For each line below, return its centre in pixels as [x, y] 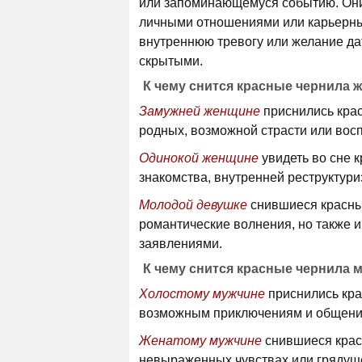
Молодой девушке [193, 205]
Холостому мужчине [202, 294]
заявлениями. [181, 244]
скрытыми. [171, 61]
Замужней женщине [200, 111]
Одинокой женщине [199, 158]
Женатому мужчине [200, 341]
